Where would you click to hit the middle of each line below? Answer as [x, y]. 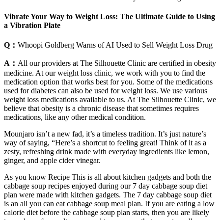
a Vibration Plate [32, 25]
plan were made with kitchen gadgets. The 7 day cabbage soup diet [108, 195]
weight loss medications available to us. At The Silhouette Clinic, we [110, 100]
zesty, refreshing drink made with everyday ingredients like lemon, [107, 152]
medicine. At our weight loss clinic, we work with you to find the [105, 73]
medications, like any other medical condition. [75, 117]
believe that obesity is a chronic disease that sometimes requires [101, 109]
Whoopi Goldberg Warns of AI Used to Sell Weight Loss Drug [115, 45]
